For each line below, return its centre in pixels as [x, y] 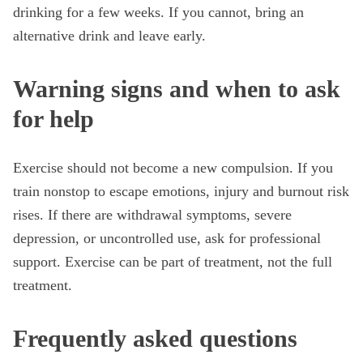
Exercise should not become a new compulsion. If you [173, 168]
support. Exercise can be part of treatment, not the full [173, 262]
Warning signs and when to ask [177, 89]
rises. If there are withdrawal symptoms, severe [152, 215]
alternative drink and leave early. [109, 36]
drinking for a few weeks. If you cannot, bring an [158, 12]
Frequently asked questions [155, 338]
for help [53, 119]
